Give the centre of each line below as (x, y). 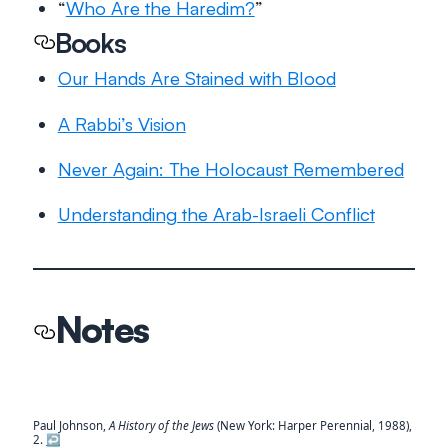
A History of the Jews (161, 426)
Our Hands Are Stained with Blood (196, 78)
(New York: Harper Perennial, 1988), (313, 426)
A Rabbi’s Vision (121, 123)
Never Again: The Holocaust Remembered (230, 168)
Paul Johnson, (71, 426)
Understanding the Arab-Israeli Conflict (216, 214)
